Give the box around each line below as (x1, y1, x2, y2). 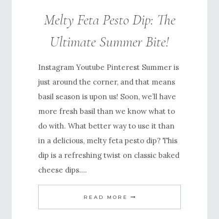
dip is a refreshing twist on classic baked (38, 151, 179, 160)
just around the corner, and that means (38, 77, 175, 87)
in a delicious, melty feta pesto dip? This (38, 136, 177, 146)
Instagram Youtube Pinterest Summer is (38, 63, 179, 72)
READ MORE (84, 194, 128, 201)
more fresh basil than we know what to (38, 107, 175, 116)
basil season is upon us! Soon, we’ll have (38, 92, 176, 102)
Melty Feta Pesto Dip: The (44, 11, 175, 29)
